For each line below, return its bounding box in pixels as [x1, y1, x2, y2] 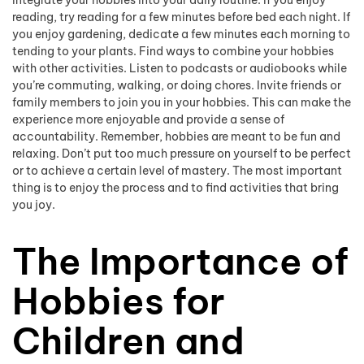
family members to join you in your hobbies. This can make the [12, 94, 351, 110]
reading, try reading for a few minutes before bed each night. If [12, 9, 350, 24]
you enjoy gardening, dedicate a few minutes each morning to [12, 26, 350, 41]
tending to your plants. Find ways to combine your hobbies [12, 43, 334, 58]
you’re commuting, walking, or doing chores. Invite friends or [12, 77, 341, 93]
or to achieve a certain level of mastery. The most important [12, 162, 342, 178]
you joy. [12, 197, 55, 212]
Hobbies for [12, 277, 225, 324]
